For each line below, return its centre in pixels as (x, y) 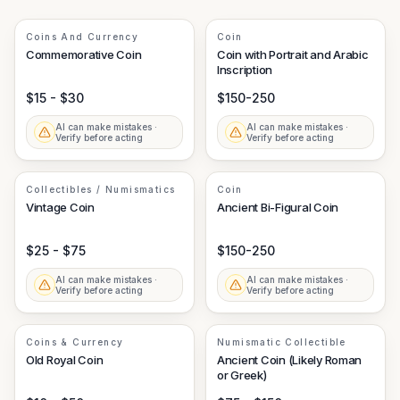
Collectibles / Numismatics (101, 189)
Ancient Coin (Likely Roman (290, 359)
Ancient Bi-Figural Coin (278, 207)
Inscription (245, 69)
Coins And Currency (83, 36)
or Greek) (242, 375)
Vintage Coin (60, 207)
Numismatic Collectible (282, 342)
